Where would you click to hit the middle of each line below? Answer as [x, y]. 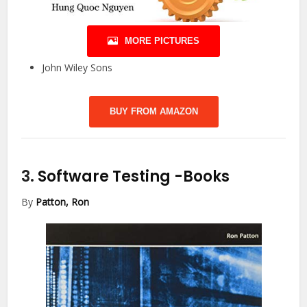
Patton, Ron [63, 201]
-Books [202, 176]
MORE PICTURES [162, 40]
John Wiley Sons [77, 67]
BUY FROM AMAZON [153, 111]
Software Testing [106, 176]
